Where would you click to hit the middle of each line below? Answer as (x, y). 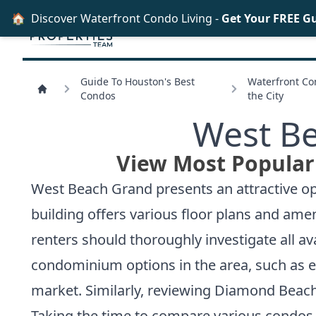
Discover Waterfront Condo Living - (126, 18)
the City (266, 95)
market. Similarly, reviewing (123, 290)
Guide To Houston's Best (137, 81)
